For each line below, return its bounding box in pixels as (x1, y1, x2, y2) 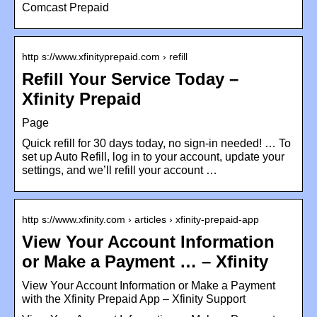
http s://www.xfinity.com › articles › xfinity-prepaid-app (22, 213, 259, 225)
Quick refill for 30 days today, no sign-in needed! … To (22, 137, 291, 149)
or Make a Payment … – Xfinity (22, 251, 268, 271)
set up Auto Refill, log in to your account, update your (22, 150, 284, 163)
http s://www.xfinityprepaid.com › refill (22, 50, 188, 62)
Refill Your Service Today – (22, 69, 238, 88)
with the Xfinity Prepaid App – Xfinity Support (22, 292, 246, 305)
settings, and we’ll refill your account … (22, 163, 217, 176)
